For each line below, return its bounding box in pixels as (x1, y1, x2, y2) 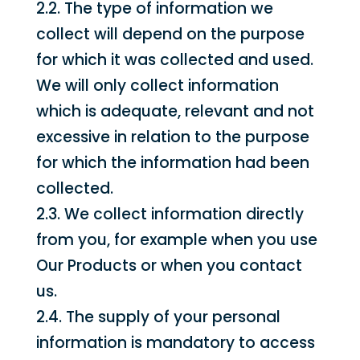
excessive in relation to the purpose (35, 126, 309, 148)
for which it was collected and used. (35, 49, 313, 71)
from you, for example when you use (35, 229, 317, 251)
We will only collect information (35, 75, 279, 96)
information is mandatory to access (35, 332, 315, 354)
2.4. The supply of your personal (35, 306, 280, 328)
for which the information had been (35, 152, 309, 174)
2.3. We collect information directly (35, 203, 304, 225)
